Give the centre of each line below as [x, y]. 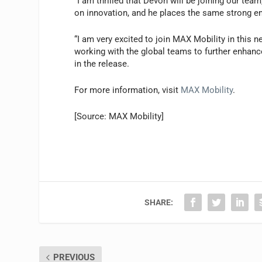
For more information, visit [128, 90]
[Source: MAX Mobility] [119, 116]
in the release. [102, 63]
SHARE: [159, 202]
